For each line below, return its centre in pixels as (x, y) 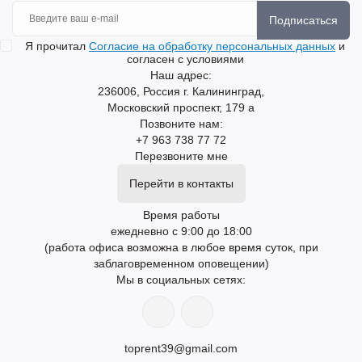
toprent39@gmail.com (181, 348)
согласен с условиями (185, 59)
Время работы (181, 215)
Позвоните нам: (181, 123)
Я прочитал (57, 46)
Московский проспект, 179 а (181, 107)
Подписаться (303, 20)
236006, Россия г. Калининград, (181, 91)
